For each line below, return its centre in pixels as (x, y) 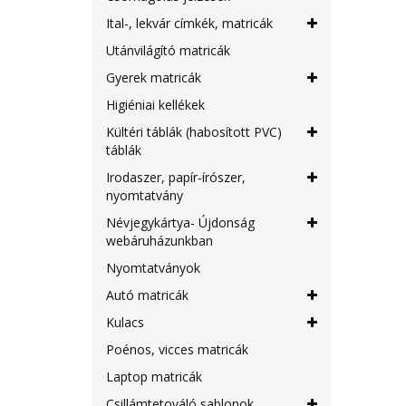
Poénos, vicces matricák (177, 349)
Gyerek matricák (154, 77)
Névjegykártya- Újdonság (180, 222)
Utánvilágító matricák (168, 50)
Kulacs (125, 322)
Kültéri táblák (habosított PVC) (194, 132)
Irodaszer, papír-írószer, (176, 177)
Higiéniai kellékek (155, 105)
